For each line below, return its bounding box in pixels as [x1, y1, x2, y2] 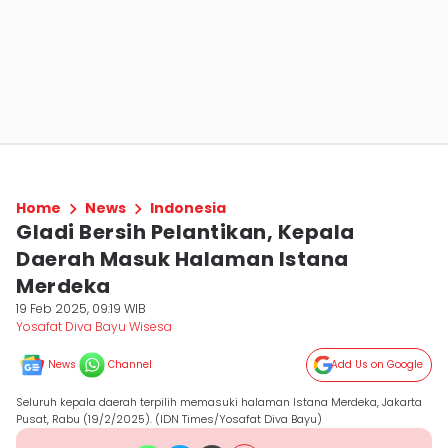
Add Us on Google [331, 357, 423, 372]
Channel [108, 357, 152, 372]
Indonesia [150, 198, 226, 218]
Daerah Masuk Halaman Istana [16, 245, 349, 273]
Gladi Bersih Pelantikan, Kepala [16, 218, 355, 246]
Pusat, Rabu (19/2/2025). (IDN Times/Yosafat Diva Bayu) [16, 411, 322, 427]
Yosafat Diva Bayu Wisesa [16, 318, 172, 335]
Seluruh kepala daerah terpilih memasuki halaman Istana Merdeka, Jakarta [16, 394, 422, 410]
